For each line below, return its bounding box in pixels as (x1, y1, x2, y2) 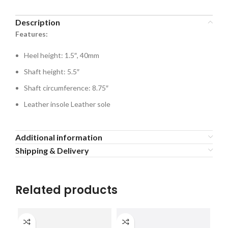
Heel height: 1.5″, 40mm (24, 50, 99, 60)
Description (15, 17, 60, 27)
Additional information (15, 132, 102, 142)
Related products (15, 182, 118, 198)
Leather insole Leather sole (24, 99, 110, 108)
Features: (15, 29, 48, 38)
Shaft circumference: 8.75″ (24, 83, 108, 92)
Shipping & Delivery (15, 145, 89, 155)
